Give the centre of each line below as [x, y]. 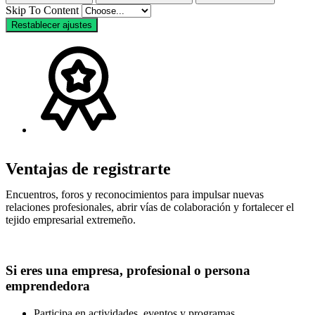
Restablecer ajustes [52, 25]
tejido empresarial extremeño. [71, 219]
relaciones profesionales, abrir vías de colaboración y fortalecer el [150, 207]
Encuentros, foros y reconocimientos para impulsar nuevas [135, 194]
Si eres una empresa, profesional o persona [128, 271]
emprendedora [48, 286]
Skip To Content [44, 10]
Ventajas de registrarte [88, 168]
